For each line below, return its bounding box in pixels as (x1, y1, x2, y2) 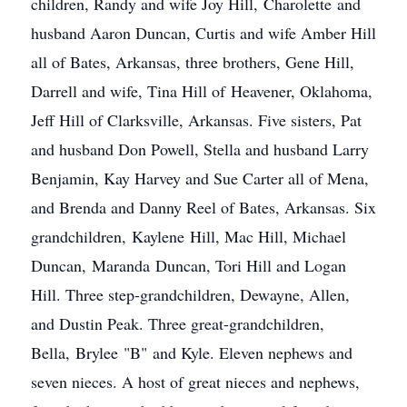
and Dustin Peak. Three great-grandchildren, (31, 313, 324, 334)
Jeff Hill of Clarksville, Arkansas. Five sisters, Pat (31, 109, 362, 131)
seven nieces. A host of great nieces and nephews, (31, 371, 360, 392)
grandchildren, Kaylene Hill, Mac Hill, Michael (31, 225, 346, 247)
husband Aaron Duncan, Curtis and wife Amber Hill (31, 22, 376, 44)
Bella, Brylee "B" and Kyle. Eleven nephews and (31, 342, 352, 363)
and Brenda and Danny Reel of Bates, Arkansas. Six (31, 196, 376, 218)
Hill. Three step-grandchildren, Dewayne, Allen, (31, 283, 350, 305)
